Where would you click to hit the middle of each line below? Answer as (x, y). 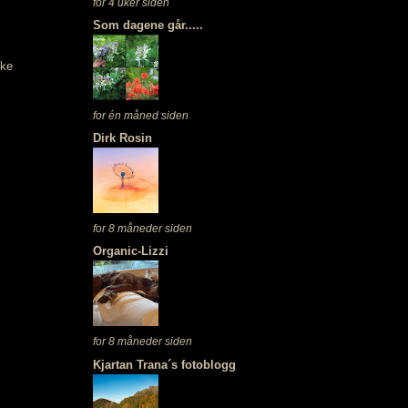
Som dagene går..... (148, 25)
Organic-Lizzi (130, 251)
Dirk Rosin (122, 138)
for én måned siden (140, 115)
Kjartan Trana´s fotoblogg (164, 364)
